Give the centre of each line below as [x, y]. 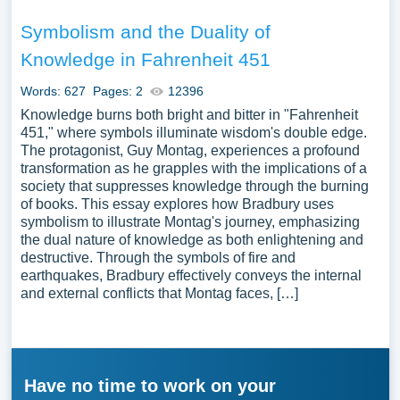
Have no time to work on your [150, 386]
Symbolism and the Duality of [145, 32]
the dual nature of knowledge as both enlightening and [192, 240]
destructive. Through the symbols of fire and [158, 258]
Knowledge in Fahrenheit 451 [145, 59]
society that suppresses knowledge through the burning [194, 186]
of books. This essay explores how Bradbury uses [177, 204]
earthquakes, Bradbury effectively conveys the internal [191, 275]
